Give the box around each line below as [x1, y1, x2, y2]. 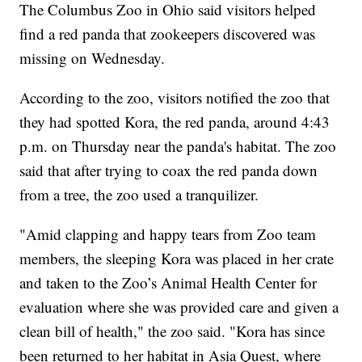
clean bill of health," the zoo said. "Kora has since [19, 321, 326, 342]
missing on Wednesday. [19, 48, 166, 69]
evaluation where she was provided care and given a [19, 297, 339, 318]
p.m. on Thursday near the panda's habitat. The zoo [19, 136, 337, 157]
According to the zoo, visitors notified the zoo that [19, 87, 330, 108]
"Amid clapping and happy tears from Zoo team [19, 224, 317, 245]
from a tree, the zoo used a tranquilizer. [19, 184, 259, 205]
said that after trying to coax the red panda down [19, 160, 318, 181]
